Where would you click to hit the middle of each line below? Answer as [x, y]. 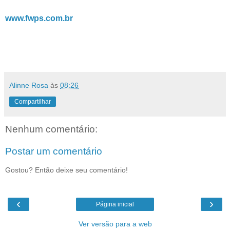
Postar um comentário [54, 151]
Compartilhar [33, 101]
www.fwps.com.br [39, 18]
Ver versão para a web [115, 224]
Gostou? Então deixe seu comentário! [66, 170]
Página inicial [115, 205]
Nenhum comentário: [51, 129]
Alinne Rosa [29, 85]
